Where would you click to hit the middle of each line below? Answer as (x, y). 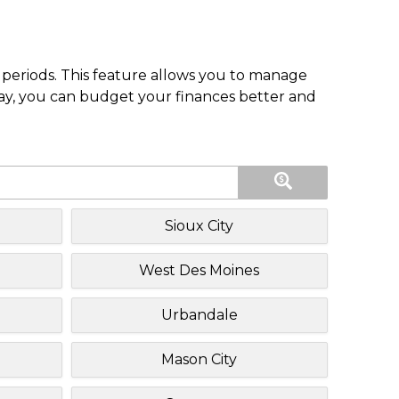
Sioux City (199, 225)
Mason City (199, 359)
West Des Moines (199, 270)
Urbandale (199, 314)
